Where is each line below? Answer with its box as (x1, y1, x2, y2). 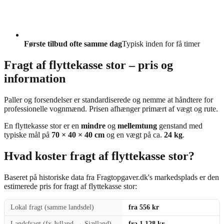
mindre (81, 121, 105, 130)
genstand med (157, 121, 202, 130)
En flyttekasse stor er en (4, 121, 81, 130)
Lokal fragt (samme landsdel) (10, 203, 94, 211)
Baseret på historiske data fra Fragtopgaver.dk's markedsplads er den (4, 172, 219, 181)
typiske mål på (4, 130, 51, 139)
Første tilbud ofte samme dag (24, 39, 122, 48)
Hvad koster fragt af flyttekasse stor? (4, 149, 194, 162)
